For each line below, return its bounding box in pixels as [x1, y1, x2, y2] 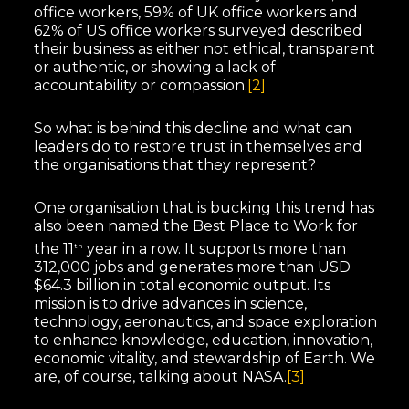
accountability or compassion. [33, 77, 247, 95]
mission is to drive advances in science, [33, 294, 307, 312]
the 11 [33, 239, 74, 257]
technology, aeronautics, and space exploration [33, 312, 377, 330]
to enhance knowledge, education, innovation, [33, 330, 372, 349]
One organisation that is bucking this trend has [33, 199, 374, 217]
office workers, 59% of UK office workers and [33, 4, 358, 22]
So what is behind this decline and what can [33, 120, 351, 138]
